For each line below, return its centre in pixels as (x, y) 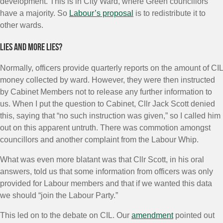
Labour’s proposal (101, 13)
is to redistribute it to (169, 13)
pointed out (194, 215)
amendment (152, 215)
